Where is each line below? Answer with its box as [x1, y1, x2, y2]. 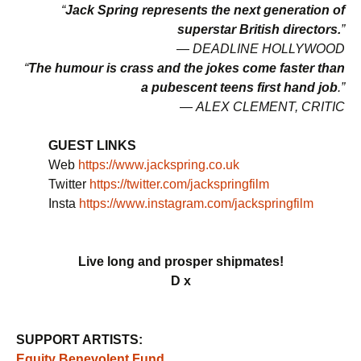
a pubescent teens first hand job [141, 81, 338, 95]
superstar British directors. [177, 23, 341, 37]
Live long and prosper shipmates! [77, 255, 284, 269]
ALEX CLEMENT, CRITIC [196, 100, 345, 114]
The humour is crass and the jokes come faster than [28, 61, 345, 76]
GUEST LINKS [48, 139, 136, 153]
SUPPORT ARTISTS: [16, 333, 143, 347]
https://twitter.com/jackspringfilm [89, 177, 269, 192]
